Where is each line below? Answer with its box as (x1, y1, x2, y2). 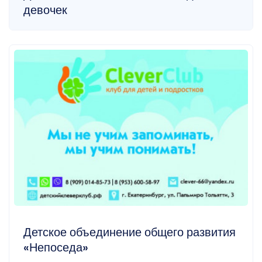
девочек (23, 1, 67, 18)
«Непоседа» (23, 239, 88, 256)
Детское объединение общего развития (23, 224, 236, 241)
